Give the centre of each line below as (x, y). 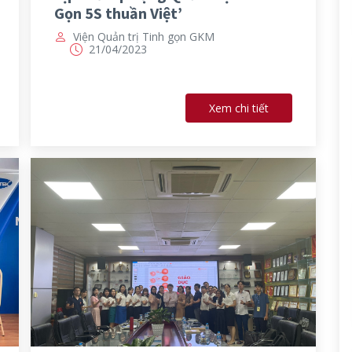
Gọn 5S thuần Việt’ (118, 13)
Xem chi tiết (238, 108)
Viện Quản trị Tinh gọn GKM (144, 37)
